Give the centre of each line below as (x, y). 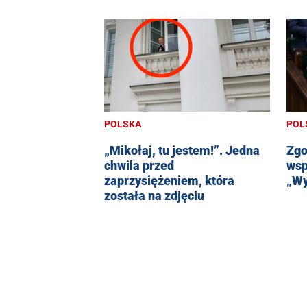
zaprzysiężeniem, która (169, 181)
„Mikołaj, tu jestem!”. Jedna (182, 151)
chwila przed (139, 166)
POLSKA (123, 124)
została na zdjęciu (154, 196)
